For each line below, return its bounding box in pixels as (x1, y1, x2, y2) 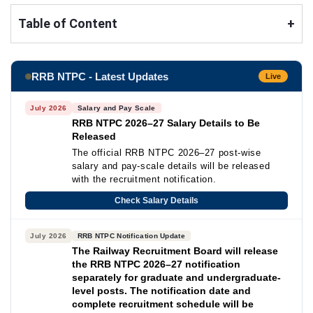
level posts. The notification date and (71, 285, 251, 296)
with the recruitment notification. (71, 174, 217, 184)
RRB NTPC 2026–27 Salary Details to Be (71, 117, 260, 129)
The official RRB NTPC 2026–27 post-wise (71, 147, 261, 158)
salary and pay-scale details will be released (71, 161, 270, 171)
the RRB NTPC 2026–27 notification (71, 259, 240, 270)
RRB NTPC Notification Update (77, 232, 185, 240)
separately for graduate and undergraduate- (71, 272, 281, 283)
